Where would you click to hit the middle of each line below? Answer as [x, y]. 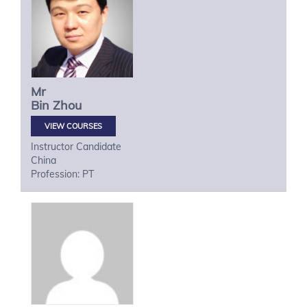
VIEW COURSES [73, 126]
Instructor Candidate [76, 147]
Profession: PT [62, 174]
